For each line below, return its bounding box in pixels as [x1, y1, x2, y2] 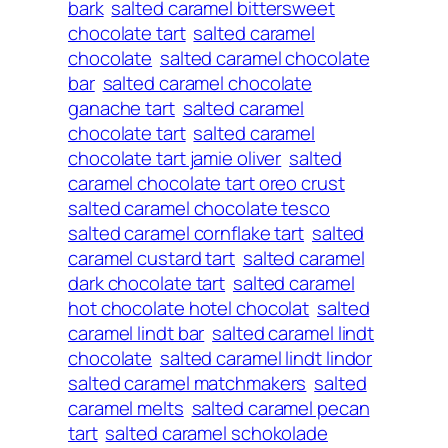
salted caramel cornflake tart [68, 219, 305, 246]
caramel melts [68, 394, 184, 421]
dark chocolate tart [68, 269, 226, 296]
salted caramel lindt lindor [159, 344, 373, 371]
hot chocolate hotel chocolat [68, 294, 310, 321]
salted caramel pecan [191, 394, 370, 421]
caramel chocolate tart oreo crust [68, 169, 345, 196]
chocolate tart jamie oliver [68, 144, 282, 171]
